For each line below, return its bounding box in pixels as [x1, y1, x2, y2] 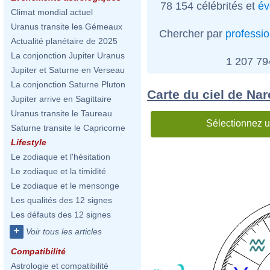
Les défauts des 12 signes [11, 210, 111, 219]
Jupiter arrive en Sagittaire [11, 94, 111, 104]
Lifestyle [11, 137, 46, 147]
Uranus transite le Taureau [11, 108, 112, 118]
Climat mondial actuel [11, 7, 93, 17]
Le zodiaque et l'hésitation [11, 152, 110, 162]
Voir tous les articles [26, 227, 102, 236]
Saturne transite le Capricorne [11, 123, 125, 133]
